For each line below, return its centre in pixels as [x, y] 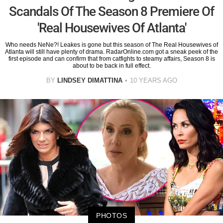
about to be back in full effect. [111, 65]
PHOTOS [111, 216]
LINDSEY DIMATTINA [90, 80]
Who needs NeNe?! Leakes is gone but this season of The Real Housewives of [111, 45]
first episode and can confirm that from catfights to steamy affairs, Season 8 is [111, 58]
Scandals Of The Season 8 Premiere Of [111, 11]
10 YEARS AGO [153, 80]
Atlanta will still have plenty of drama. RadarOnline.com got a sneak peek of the [111, 52]
